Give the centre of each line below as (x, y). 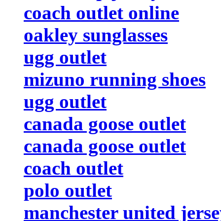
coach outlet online (101, 12)
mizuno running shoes (115, 79)
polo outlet (68, 190)
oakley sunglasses (96, 35)
